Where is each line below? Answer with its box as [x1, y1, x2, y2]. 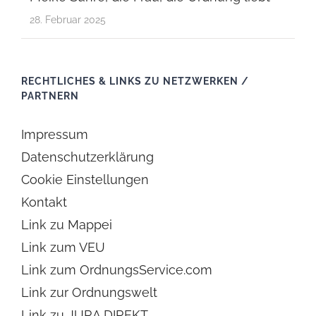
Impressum [21, 127, 88, 142]
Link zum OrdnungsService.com [21, 262, 212, 278]
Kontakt [21, 195, 67, 210]
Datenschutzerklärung [21, 150, 154, 165]
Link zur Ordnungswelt [21, 285, 157, 300]
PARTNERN [21, 90, 79, 102]
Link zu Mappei [21, 217, 112, 233]
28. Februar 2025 [30, 14, 106, 26]
